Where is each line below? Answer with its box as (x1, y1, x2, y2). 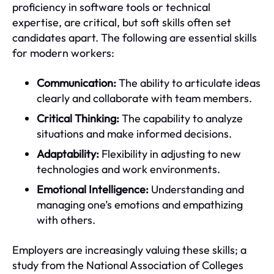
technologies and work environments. (37, 161, 220, 176)
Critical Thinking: (37, 111, 119, 125)
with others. (37, 212, 95, 227)
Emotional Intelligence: (37, 182, 149, 196)
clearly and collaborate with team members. (37, 91, 252, 105)
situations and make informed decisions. (37, 126, 232, 141)
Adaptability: (37, 146, 99, 161)
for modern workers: (12, 45, 114, 60)
